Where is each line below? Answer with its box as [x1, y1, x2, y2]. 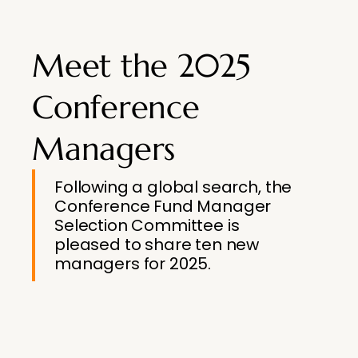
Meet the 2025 [32, 46, 251, 86]
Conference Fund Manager [54, 195, 272, 217]
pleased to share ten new [54, 233, 260, 256]
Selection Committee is [54, 214, 240, 237]
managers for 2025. [54, 253, 212, 275]
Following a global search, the [54, 176, 292, 198]
